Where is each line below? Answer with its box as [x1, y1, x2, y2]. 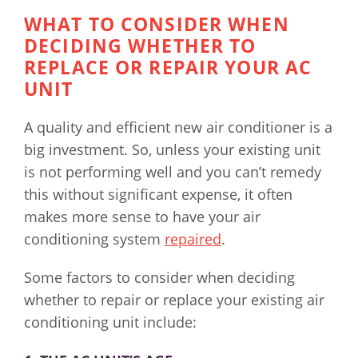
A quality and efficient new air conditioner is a [24, 117, 332, 137]
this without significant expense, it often [24, 185, 292, 205]
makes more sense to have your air [24, 207, 261, 227]
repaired [165, 229, 221, 249]
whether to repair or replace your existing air [24, 290, 324, 310]
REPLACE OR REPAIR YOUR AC [24, 55, 312, 81]
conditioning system [24, 229, 165, 249]
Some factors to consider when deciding [24, 268, 295, 288]
